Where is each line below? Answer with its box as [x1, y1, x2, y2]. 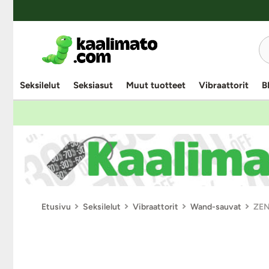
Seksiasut [73, 80, 113, 91]
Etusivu [41, 201, 71, 212]
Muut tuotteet [126, 80, 186, 91]
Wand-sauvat [190, 201, 241, 212]
